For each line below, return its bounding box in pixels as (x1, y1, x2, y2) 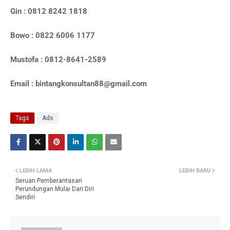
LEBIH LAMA (20, 167, 52, 174)
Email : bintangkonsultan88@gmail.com (10, 79, 147, 88)
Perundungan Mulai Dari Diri (15, 185, 94, 193)
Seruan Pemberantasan (15, 177, 82, 184)
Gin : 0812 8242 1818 (10, 7, 89, 16)
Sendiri (15, 194, 35, 201)
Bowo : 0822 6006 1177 (10, 31, 97, 40)
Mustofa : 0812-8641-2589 (10, 55, 108, 64)
